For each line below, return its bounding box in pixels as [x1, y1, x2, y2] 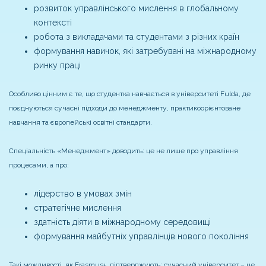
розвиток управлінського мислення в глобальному [34, 4, 239, 14]
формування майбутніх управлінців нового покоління [34, 232, 249, 242]
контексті [34, 18, 72, 28]
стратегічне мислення [34, 203, 121, 213]
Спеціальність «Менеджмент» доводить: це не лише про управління [9, 147, 238, 156]
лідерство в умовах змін [34, 189, 132, 199]
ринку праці [34, 61, 81, 71]
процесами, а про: [9, 161, 69, 170]
